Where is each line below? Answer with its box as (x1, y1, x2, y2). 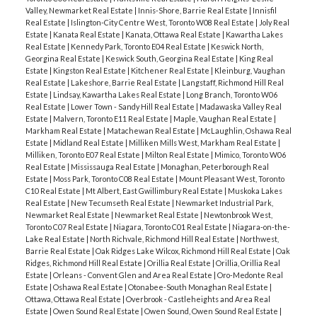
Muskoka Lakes (227, 185, 282, 195)
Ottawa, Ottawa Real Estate (25, 294, 122, 304)
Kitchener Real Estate (130, 65, 211, 75)
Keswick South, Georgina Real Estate (105, 53, 236, 63)
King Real (238, 53, 273, 63)
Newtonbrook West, (203, 209, 272, 219)
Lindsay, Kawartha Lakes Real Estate (52, 89, 183, 99)
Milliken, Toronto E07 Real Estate (25, 149, 142, 159)
